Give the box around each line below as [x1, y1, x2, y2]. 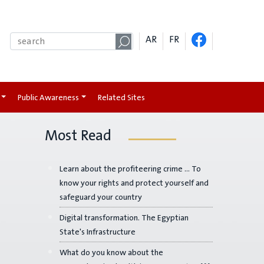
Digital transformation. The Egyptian [60, 211, 189, 225]
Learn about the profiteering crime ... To [60, 162, 201, 176]
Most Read [45, 123, 111, 148]
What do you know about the [60, 246, 163, 259]
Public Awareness [18, 90, 79, 104]
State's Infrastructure [60, 225, 136, 239]
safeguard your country [60, 190, 142, 204]
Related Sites [97, 90, 145, 104]
